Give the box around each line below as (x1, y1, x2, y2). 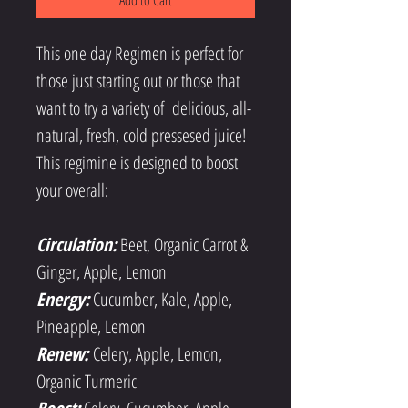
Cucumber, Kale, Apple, (93, 287, 236, 311)
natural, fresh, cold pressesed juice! (36, 123, 250, 148)
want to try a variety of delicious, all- (36, 96, 251, 120)
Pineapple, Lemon (36, 314, 146, 339)
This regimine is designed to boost (36, 150, 241, 175)
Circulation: (36, 232, 117, 257)
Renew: (36, 342, 93, 366)
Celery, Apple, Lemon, (93, 342, 226, 366)
